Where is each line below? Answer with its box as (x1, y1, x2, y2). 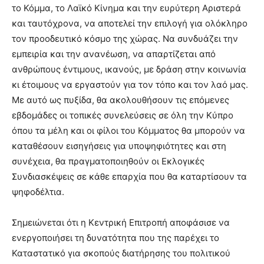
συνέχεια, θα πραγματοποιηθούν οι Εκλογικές (12, 156, 204, 167)
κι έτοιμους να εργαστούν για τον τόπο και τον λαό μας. (12, 79, 248, 91)
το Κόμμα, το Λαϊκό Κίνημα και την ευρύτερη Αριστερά (12, 2, 241, 14)
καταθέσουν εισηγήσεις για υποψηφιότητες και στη (12, 140, 226, 152)
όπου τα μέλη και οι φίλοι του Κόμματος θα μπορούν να (12, 125, 245, 137)
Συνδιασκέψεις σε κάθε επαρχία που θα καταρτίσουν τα (12, 171, 247, 183)
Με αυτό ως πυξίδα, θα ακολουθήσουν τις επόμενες (12, 94, 229, 106)
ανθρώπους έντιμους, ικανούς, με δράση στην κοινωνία (12, 64, 246, 75)
